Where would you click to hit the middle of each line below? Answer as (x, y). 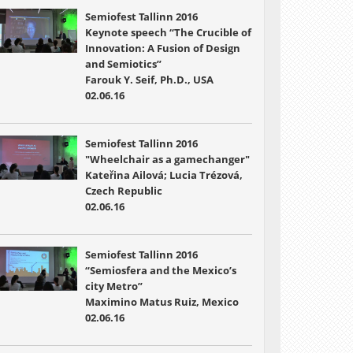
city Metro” (113, 286)
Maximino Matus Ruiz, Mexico (162, 302)
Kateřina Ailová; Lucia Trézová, (163, 175)
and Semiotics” (123, 64)
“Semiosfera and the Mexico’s (160, 270)
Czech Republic (123, 191)
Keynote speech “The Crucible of (168, 32)
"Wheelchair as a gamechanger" (167, 159)
